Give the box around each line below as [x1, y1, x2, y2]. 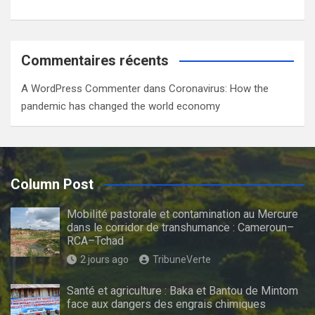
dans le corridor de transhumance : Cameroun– [67, 220, 294, 234]
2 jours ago [80, 253, 129, 265]
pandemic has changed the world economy [21, 99, 220, 112]
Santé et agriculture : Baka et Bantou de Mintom [67, 283, 298, 297]
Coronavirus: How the [169, 82, 269, 95]
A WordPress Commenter [21, 82, 141, 95]
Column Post [11, 175, 94, 193]
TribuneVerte [153, 253, 211, 265]
